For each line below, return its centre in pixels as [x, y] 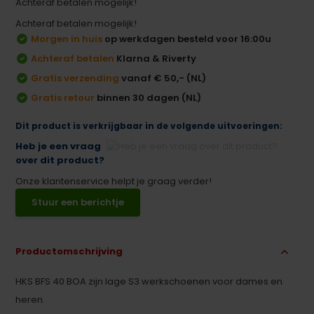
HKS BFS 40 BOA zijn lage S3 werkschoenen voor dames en [149, 281]
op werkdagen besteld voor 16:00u [187, 39]
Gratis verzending [75, 78]
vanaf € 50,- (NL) [163, 78]
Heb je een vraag [59, 146]
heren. [30, 299]
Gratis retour [63, 97]
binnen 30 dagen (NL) [148, 97]
